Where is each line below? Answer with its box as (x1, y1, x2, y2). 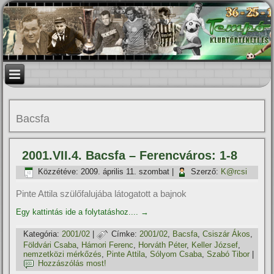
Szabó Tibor (207, 250, 250, 259)
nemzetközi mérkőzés (23, 250, 102, 259)
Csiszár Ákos (202, 229, 251, 239)
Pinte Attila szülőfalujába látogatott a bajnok (16, 188, 187, 199)
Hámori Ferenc (81, 240, 134, 250)
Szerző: (191, 167, 219, 177)
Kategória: (23, 229, 60, 239)
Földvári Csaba (23, 240, 77, 250)
